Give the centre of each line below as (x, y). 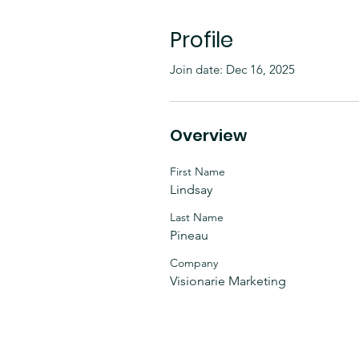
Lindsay (191, 190)
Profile (202, 40)
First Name (198, 171)
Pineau (189, 235)
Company (194, 263)
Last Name (197, 217)
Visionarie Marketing (228, 281)
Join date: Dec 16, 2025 (232, 69)
